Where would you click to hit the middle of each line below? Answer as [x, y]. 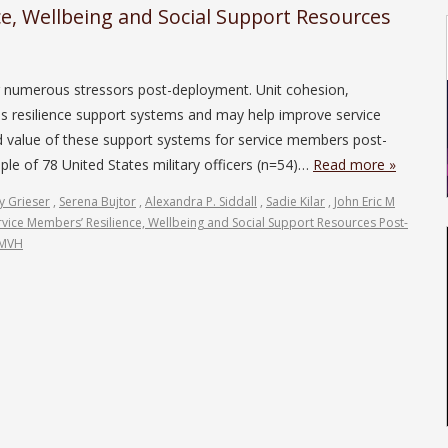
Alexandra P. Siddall [201, 201]
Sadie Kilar [295, 201]
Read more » [354, 164]
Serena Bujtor [97, 201]
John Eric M [364, 201]
